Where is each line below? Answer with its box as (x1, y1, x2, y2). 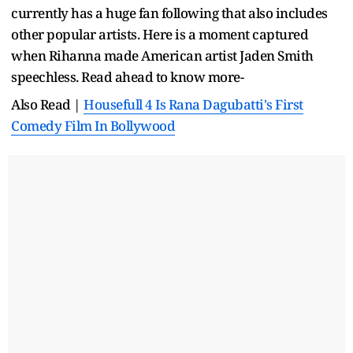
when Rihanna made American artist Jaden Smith (11, 46, 314, 65)
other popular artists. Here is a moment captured (11, 24, 308, 43)
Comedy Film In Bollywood (11, 116, 175, 135)
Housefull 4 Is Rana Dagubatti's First (84, 95, 303, 113)
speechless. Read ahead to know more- (11, 67, 243, 86)
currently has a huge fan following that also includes (11, 3, 328, 22)
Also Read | (11, 95, 84, 113)
